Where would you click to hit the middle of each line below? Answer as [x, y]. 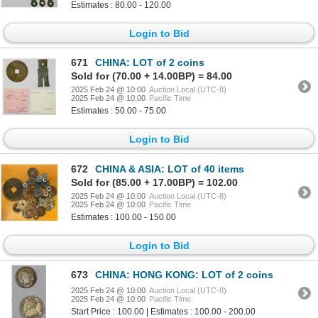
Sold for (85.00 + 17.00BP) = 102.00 [154, 182]
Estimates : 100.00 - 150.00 [124, 217]
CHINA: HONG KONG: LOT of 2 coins [184, 275]
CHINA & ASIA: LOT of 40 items [170, 169]
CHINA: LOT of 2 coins [150, 63]
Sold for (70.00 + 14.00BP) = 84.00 [152, 76]
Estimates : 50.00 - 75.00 [119, 111]
